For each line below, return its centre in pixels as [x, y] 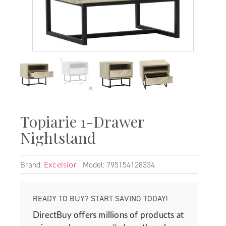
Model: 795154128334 [117, 165]
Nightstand [58, 138]
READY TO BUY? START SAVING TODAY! [100, 199]
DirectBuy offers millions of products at [108, 215]
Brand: [32, 165]
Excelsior [60, 165]
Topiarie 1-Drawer [82, 122]
